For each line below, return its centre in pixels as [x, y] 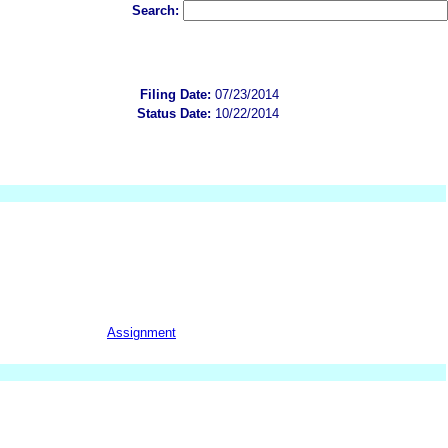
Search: [157, 10]
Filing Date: [175, 94]
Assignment [141, 332]
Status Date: [174, 113]
